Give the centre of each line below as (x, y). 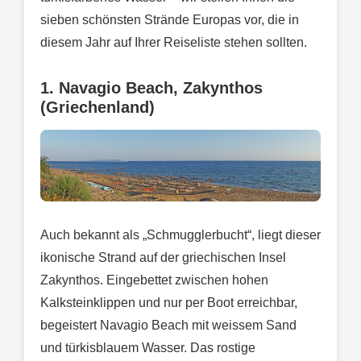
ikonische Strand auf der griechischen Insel (163, 257)
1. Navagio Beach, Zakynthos (151, 87)
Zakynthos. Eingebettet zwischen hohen (154, 280)
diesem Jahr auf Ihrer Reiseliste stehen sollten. (174, 42)
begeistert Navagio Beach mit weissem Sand (168, 325)
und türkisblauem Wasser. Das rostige (148, 347)
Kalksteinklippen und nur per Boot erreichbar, (169, 302)
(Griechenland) (98, 107)
